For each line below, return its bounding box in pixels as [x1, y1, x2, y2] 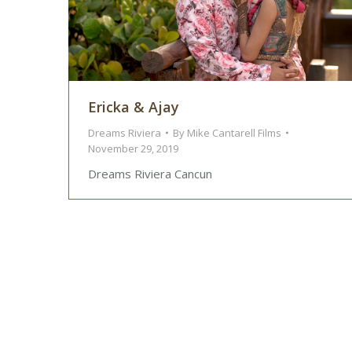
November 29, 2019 [88, 141, 178, 156]
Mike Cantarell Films [187, 126, 281, 141]
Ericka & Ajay [88, 97, 179, 117]
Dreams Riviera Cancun [88, 166, 212, 182]
